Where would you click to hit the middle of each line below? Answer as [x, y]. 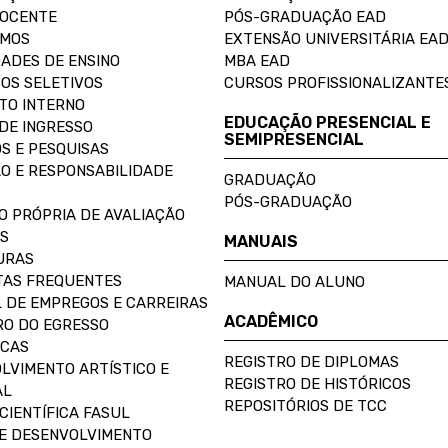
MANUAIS [261, 241]
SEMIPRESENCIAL [294, 139]
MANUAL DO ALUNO [294, 281]
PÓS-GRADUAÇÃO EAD [305, 16]
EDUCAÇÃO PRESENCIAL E [327, 122]
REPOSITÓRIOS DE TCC [305, 405]
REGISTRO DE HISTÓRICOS [317, 383]
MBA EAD [257, 60]
